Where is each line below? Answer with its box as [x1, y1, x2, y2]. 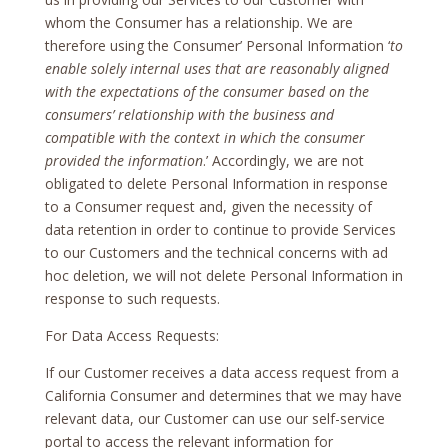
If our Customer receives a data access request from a [44, 362, 399, 382]
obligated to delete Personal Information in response [44, 173, 388, 193]
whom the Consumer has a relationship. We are [44, 12, 353, 32]
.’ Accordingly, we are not [202, 150, 364, 170]
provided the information [44, 150, 203, 170]
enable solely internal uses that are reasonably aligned [44, 58, 389, 78]
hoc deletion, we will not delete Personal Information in [44, 265, 403, 285]
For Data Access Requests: [44, 325, 219, 345]
